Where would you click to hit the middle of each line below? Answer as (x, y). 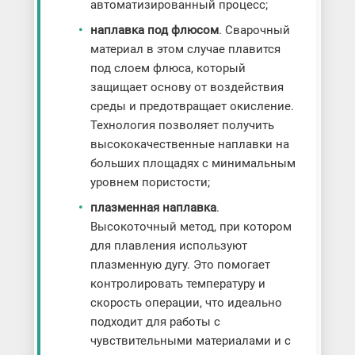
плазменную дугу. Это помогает (180, 265)
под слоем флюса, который (168, 69)
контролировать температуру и (177, 284)
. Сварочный (254, 31)
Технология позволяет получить (182, 126)
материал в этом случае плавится (185, 50)
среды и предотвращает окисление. (192, 107)
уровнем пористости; (150, 183)
